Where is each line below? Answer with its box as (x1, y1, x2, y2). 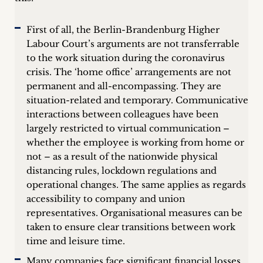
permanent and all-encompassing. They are (26, 80, 221, 92)
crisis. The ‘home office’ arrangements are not (26, 66, 231, 77)
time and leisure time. (26, 235, 125, 247)
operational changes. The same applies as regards (26, 179, 246, 190)
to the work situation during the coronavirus (26, 52, 225, 63)
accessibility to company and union (26, 193, 185, 204)
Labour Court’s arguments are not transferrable (26, 38, 240, 49)
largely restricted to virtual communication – (26, 123, 230, 134)
